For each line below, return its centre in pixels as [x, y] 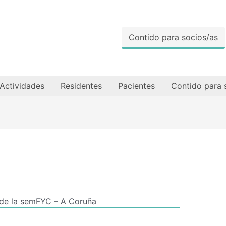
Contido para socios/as [173, 37]
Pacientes [136, 86]
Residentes [81, 86]
